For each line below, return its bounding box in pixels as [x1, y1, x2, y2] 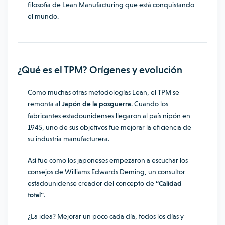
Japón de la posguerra [62, 100, 131, 108]
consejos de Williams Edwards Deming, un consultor [28, 168, 185, 176]
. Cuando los [131, 100, 168, 108]
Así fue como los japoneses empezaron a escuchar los [28, 156, 188, 164]
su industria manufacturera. [28, 135, 109, 143]
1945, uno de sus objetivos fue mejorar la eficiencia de [28, 123, 191, 131]
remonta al [28, 100, 62, 108]
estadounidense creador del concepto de [28, 179, 156, 187]
